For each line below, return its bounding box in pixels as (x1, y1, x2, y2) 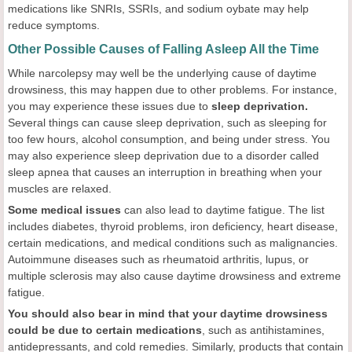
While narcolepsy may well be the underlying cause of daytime (8, 67, 317, 79)
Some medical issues (8, 203, 121, 216)
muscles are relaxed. (8, 182, 112, 195)
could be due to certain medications (8, 324, 202, 336)
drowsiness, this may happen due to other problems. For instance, (8, 83, 337, 96)
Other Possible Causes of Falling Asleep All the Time (8, 42, 319, 56)
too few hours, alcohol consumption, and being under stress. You (8, 133, 330, 145)
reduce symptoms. (8, 19, 100, 31)
